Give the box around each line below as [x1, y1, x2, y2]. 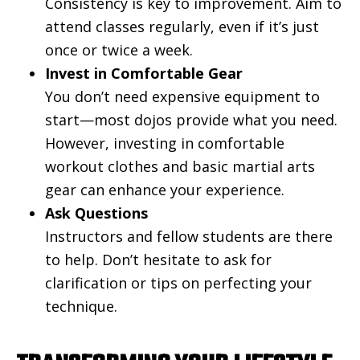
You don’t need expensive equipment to [45, 87, 320, 107]
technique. [45, 297, 117, 317]
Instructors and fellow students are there [45, 227, 333, 247]
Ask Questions [45, 203, 148, 223]
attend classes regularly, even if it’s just [45, 17, 319, 37]
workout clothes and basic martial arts [45, 157, 315, 177]
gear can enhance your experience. [45, 180, 284, 200]
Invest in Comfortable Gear [45, 63, 243, 84]
